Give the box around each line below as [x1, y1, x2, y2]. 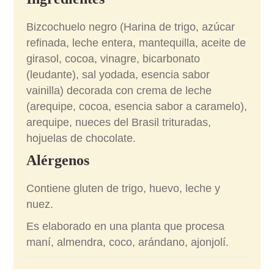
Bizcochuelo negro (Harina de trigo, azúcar [26, 21, 235, 34]
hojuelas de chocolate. [26, 132, 136, 145]
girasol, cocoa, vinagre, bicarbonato [26, 53, 201, 65]
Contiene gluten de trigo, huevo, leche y [26, 182, 221, 195]
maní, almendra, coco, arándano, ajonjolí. [26, 236, 229, 249]
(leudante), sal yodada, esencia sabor [26, 68, 210, 81]
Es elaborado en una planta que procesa [26, 220, 225, 233]
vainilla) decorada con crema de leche [26, 84, 212, 97]
